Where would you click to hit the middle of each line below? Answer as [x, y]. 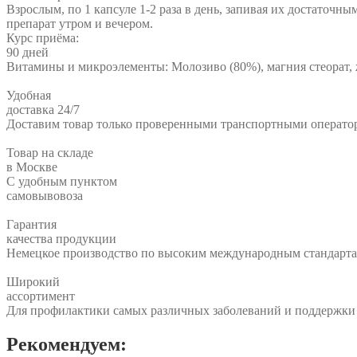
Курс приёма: [43, 37]
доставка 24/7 [43, 109]
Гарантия [31, 224]
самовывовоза [45, 195]
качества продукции [61, 238]
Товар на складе [50, 152]
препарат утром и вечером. [80, 23]
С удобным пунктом [62, 181]
